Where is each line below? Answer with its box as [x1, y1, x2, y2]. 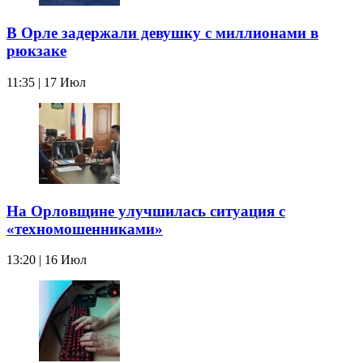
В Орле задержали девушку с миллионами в [6, 24, 318, 42]
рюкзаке [6, 42, 66, 60]
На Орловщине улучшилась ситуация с [6, 202, 285, 220]
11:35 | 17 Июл [6, 75, 86, 89]
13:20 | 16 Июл [6, 253, 87, 267]
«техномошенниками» [6, 220, 163, 237]
